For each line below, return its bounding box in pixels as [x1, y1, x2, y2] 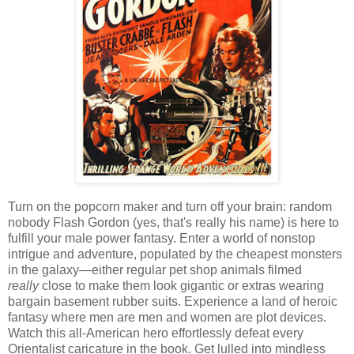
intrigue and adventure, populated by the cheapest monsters [8, 247, 342, 262]
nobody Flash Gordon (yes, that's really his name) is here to [8, 216, 339, 230]
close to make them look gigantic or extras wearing [39, 279, 324, 293]
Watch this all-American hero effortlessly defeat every [8, 326, 303, 341]
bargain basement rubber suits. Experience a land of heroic [8, 295, 337, 309]
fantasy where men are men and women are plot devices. [8, 311, 326, 325]
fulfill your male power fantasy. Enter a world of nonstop [8, 232, 315, 246]
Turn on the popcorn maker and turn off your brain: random [8, 200, 332, 214]
